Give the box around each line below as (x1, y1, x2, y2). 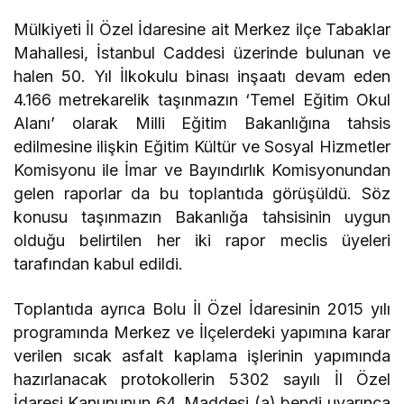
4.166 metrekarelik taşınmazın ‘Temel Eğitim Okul (14, 89, 390, 109)
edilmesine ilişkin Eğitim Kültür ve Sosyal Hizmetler (14, 136, 390, 156)
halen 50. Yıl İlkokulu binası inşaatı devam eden (14, 66, 390, 86)
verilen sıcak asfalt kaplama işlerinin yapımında (14, 345, 390, 365)
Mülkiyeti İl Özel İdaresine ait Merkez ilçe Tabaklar (14, 19, 390, 39)
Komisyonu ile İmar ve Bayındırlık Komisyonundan (14, 160, 390, 179)
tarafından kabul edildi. (14, 253, 184, 273)
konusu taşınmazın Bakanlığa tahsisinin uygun (14, 207, 390, 226)
